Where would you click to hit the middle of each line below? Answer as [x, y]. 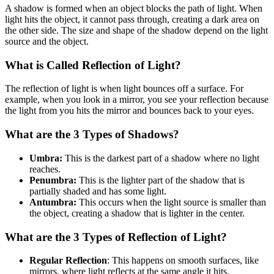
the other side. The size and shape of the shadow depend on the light [136, 30]
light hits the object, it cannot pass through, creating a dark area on [132, 19]
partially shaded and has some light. [98, 191]
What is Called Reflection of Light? [93, 65]
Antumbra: [54, 202]
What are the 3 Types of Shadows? [92, 135]
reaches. [45, 169]
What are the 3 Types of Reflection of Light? [116, 237]
